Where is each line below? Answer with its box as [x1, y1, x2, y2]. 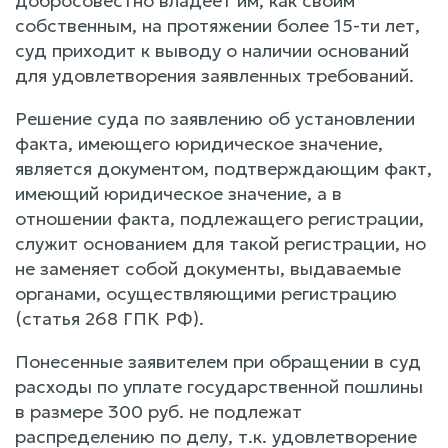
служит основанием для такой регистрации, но [15, 231, 426, 255]
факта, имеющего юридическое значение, [15, 131, 383, 155]
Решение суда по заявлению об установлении [15, 106, 415, 130]
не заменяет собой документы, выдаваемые [15, 256, 401, 280]
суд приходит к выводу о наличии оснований [15, 38, 409, 62]
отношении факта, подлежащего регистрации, [15, 206, 424, 230]
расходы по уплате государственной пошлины [15, 374, 423, 398]
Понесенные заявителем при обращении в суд [15, 349, 421, 373]
